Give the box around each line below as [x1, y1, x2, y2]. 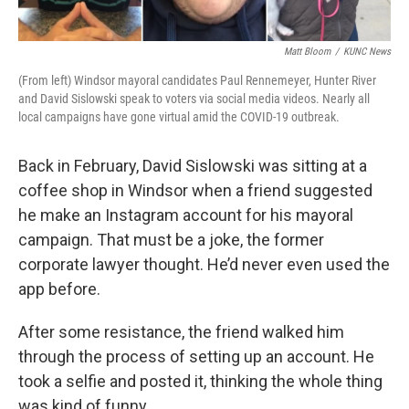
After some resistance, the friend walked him [18, 322, 344, 341]
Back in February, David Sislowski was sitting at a [18, 156, 367, 175]
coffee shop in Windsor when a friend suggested [18, 181, 372, 200]
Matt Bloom [284, 46, 330, 58]
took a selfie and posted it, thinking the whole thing [18, 372, 383, 391]
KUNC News [343, 46, 391, 58]
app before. [18, 279, 104, 299]
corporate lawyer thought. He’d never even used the [18, 255, 390, 274]
